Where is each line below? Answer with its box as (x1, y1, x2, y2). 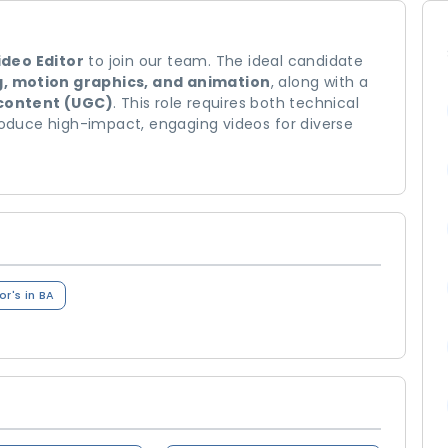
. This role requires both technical (112, 93, 359, 113)
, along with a (270, 72, 369, 92)
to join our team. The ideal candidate (83, 51, 364, 71)
